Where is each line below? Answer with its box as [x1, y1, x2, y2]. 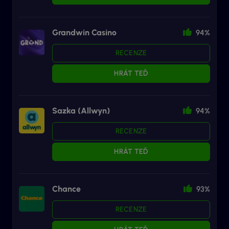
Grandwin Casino [52, 27, 117, 37]
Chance [52, 184, 81, 194]
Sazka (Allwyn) [52, 105, 110, 116]
